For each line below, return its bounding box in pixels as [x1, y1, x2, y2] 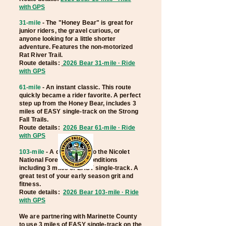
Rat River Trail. [19, 51, 63, 59]
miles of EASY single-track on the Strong [19, 108, 138, 115]
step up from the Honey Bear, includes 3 [19, 100, 136, 107]
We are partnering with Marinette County [19, 213, 137, 220]
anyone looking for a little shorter [19, 35, 116, 42]
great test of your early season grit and [19, 173, 133, 180]
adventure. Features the [19, 43, 91, 50]
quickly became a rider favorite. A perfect [19, 92, 141, 99]
